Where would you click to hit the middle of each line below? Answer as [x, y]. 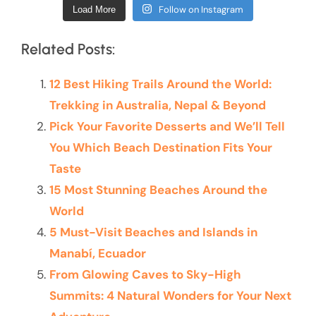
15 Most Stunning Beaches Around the [158, 189]
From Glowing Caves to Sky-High [145, 274]
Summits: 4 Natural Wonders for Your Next [170, 295]
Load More [94, 9]
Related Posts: [68, 49]
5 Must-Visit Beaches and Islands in [153, 232]
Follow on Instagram [201, 9]
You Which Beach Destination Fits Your [161, 147]
